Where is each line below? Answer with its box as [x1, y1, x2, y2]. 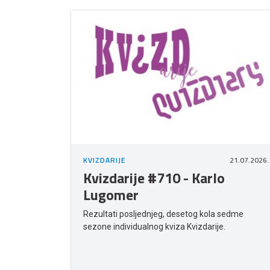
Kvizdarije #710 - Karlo [83, 167, 225, 189]
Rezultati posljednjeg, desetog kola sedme [83, 209, 243, 219]
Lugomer [83, 184, 139, 206]
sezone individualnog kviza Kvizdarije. [83, 222, 225, 232]
